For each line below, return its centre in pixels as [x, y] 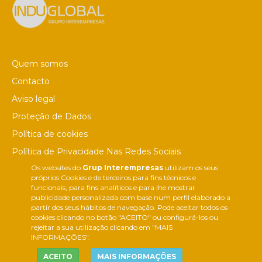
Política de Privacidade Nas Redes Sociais [96, 152]
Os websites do [56, 168]
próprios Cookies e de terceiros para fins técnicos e [113, 177]
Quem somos [40, 64]
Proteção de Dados [51, 117]
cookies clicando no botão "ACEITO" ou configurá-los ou [124, 217]
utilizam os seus [190, 168]
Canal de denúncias [51, 169]
